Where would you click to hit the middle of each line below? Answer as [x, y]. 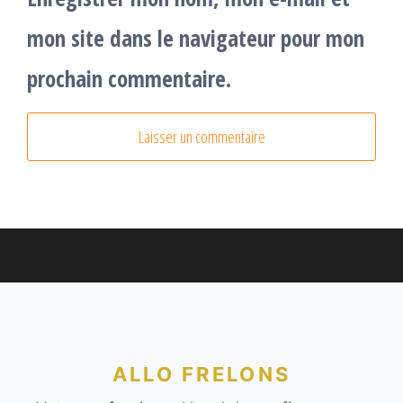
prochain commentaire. [129, 79]
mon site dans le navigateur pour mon [196, 38]
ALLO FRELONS [201, 375]
